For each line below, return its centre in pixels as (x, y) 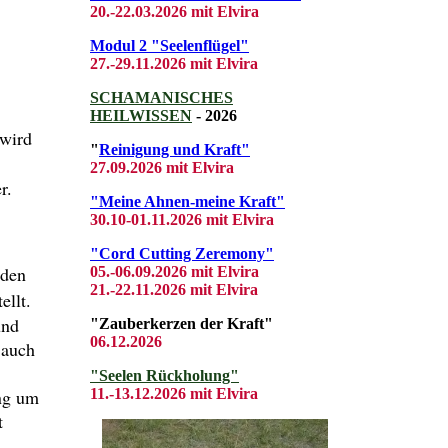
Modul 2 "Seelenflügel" (169, 46)
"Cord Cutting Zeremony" (182, 254)
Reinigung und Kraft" (174, 150)
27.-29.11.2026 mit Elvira (174, 64)
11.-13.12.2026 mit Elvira (174, 394)
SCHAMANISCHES (161, 98)
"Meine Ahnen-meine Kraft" (187, 202)
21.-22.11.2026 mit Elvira (174, 290)
